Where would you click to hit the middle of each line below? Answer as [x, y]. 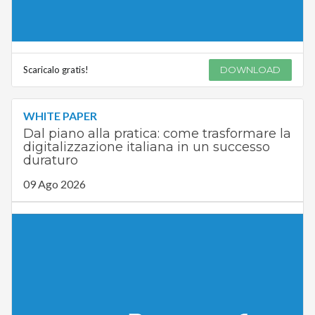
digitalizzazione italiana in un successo [146, 147]
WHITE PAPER [60, 116]
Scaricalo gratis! [56, 70]
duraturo [50, 161]
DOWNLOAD [251, 70]
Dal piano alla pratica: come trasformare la [157, 134]
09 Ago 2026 [54, 184]
